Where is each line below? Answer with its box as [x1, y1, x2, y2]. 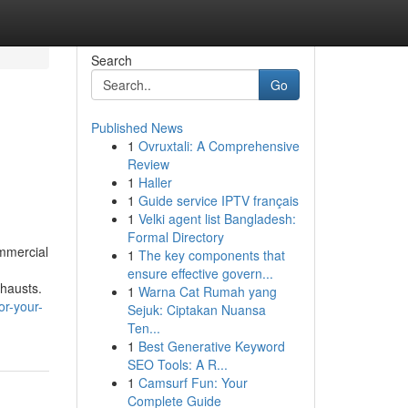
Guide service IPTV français [138, 191, 299, 209]
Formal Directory [127, 228, 224, 246]
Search [90, 51, 132, 69]
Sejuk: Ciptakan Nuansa [127, 301, 266, 319]
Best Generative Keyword [138, 337, 285, 355]
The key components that [138, 246, 285, 264]
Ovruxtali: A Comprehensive [138, 137, 300, 155]
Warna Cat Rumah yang [138, 282, 277, 301]
